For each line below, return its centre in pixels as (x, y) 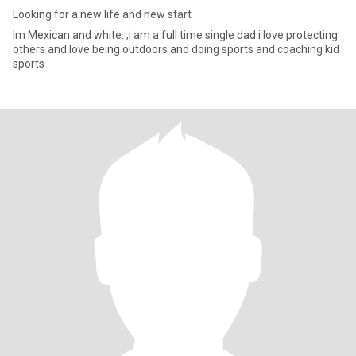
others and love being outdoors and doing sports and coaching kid (176, 49)
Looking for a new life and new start (102, 14)
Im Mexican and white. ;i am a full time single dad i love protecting (175, 35)
